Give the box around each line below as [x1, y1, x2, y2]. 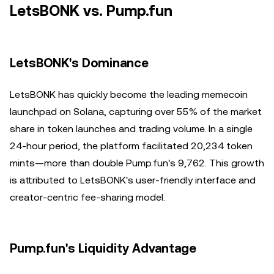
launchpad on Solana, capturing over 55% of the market [10, 106, 262, 117]
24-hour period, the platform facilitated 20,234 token [10, 140, 253, 152]
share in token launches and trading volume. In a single [10, 123, 253, 135]
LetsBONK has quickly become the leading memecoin [10, 89, 248, 100]
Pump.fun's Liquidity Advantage [10, 241, 196, 256]
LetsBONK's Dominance [10, 56, 149, 70]
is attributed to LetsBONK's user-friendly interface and [10, 174, 256, 186]
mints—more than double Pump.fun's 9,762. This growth [10, 157, 264, 169]
